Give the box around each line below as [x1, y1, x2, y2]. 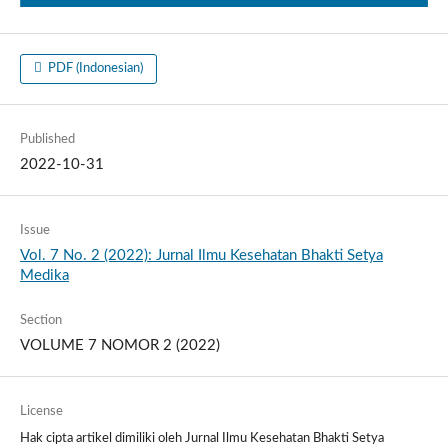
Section [19, 313, 62, 327]
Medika [19, 267, 69, 283]
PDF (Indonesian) [45, 61, 144, 75]
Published [19, 132, 75, 146]
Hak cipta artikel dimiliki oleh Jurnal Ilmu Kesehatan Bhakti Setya [19, 431, 384, 445]
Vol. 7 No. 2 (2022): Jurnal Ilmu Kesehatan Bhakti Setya [19, 247, 383, 263]
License [19, 404, 63, 418]
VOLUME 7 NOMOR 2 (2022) [19, 337, 220, 353]
